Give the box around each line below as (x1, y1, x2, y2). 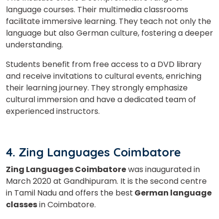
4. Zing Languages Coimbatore (6, 144, 181, 159)
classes (6, 198, 37, 210)
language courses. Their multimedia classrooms (6, 3, 188, 15)
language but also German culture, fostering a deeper (6, 27, 213, 39)
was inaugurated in (126, 163, 200, 175)
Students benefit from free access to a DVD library (6, 58, 201, 70)
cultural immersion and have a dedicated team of (6, 93, 196, 105)
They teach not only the (119, 15, 211, 27)
